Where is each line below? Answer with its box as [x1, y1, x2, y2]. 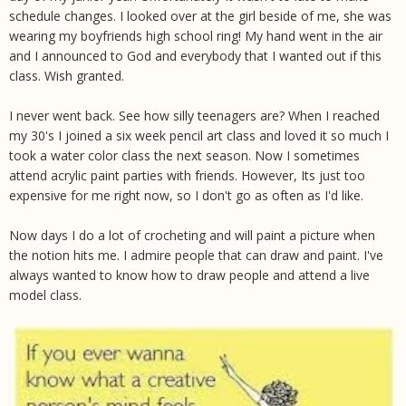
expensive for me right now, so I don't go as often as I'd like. [9, 187, 363, 205]
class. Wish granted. [9, 67, 124, 85]
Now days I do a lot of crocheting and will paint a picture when [9, 227, 375, 245]
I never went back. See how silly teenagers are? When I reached [9, 107, 380, 125]
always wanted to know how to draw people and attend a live [9, 266, 370, 285]
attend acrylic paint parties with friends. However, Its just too [9, 167, 365, 185]
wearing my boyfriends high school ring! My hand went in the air [9, 27, 382, 45]
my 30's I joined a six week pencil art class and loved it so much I [9, 127, 389, 145]
